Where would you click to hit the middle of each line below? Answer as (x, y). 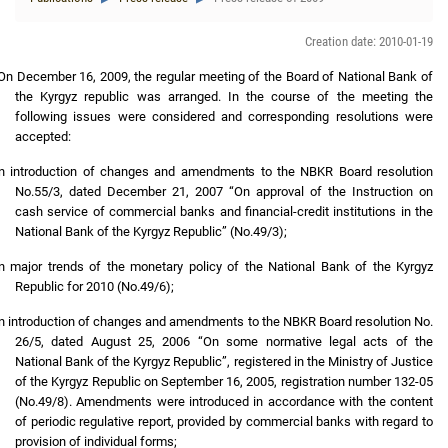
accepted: (44, 136)
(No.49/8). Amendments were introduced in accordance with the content (224, 401)
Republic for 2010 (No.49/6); (96, 286)
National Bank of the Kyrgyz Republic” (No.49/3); (152, 231)
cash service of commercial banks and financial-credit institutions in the (224, 211)
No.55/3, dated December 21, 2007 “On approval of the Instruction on (224, 191)
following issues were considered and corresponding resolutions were (224, 116)
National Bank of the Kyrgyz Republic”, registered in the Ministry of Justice (224, 361)
